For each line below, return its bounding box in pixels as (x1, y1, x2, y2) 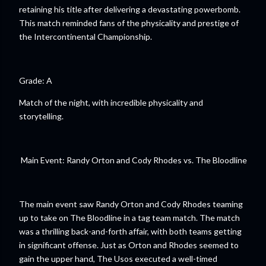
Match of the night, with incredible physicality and (19, 97, 203, 107)
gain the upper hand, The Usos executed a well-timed (19, 254, 217, 264)
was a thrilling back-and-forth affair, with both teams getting (19, 226, 242, 236)
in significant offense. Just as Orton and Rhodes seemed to (19, 240, 239, 250)
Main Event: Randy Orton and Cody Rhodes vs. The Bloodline (19, 155, 247, 165)
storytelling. (19, 111, 64, 121)
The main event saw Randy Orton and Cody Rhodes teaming (19, 199, 243, 209)
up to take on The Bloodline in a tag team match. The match (19, 213, 240, 223)
